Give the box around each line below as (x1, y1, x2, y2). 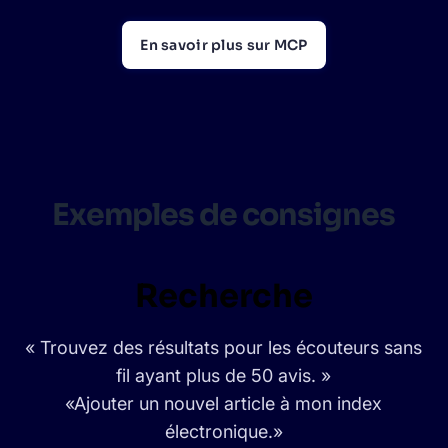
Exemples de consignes (52, 196, 396, 234)
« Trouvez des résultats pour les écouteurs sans (25, 337, 423, 358)
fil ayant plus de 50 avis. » (116, 365, 332, 386)
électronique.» (164, 421, 283, 442)
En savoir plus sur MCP (140, 36, 308, 54)
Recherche (134, 276, 313, 316)
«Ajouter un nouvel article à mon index (65, 393, 383, 414)
